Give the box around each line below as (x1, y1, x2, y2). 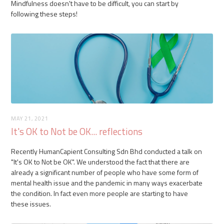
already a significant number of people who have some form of (11, 166, 199, 177)
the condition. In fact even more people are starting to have (11, 187, 188, 198)
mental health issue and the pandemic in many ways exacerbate (11, 177, 203, 188)
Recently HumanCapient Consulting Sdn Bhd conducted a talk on (11, 145, 202, 156)
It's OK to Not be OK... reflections (11, 123, 143, 138)
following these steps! (11, 8, 78, 19)
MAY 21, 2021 (11, 114, 49, 122)
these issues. (11, 198, 51, 209)
